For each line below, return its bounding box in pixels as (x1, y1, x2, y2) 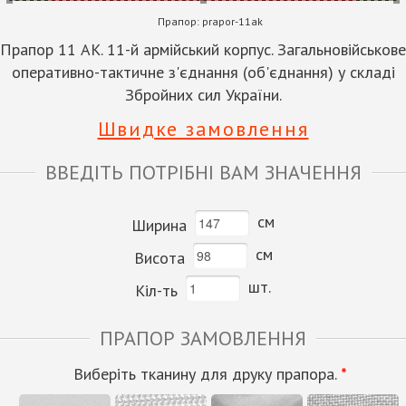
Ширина (131, 214, 187, 236)
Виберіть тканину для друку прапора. (72, 362, 341, 384)
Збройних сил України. (124, 83, 282, 105)
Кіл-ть (135, 279, 178, 301)
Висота (133, 246, 185, 268)
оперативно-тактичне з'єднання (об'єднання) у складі (11, 61, 395, 82)
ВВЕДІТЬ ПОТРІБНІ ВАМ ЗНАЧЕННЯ (44, 159, 362, 185)
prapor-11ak (198, 14, 263, 28)
